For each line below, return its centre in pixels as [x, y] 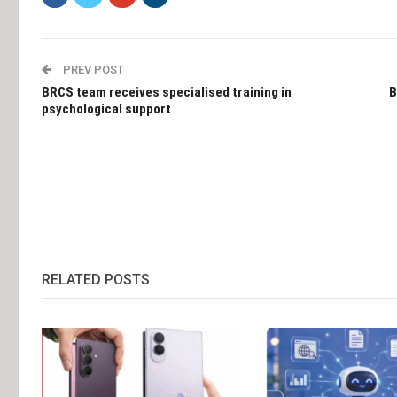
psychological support [106, 109]
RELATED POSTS [96, 279]
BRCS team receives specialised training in [167, 92]
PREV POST [92, 69]
